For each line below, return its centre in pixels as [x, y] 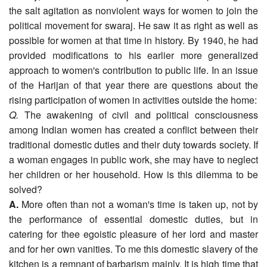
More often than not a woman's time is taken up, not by [138, 204]
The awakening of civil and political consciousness [138, 114]
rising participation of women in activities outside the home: [133, 100]
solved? [26, 189]
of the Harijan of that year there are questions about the [133, 85]
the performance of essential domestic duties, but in [133, 219]
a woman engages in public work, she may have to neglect [133, 159]
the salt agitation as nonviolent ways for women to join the [133, 10]
